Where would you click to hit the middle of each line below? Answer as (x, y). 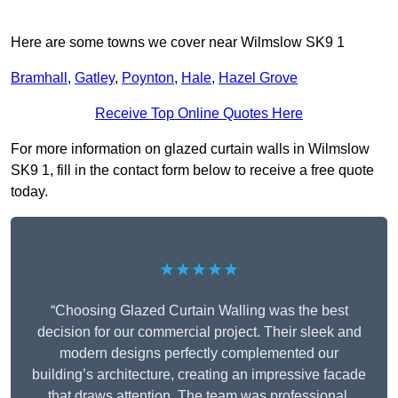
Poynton (148, 78)
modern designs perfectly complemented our (199, 354)
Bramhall (39, 78)
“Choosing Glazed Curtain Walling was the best (199, 311)
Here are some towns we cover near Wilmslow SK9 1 (178, 43)
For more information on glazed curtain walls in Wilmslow (190, 149)
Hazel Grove (258, 78)
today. (29, 192)
